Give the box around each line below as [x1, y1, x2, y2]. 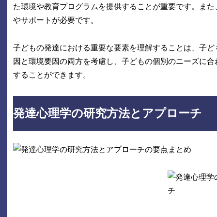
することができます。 [13, 71, 91, 79]
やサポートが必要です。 [13, 16, 98, 25]
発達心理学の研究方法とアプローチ [13, 107, 202, 120]
